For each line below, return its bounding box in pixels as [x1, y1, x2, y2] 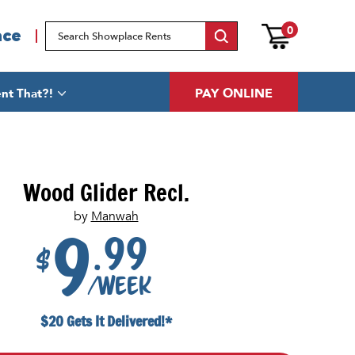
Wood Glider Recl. [22, 176, 189, 209]
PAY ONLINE [195, 85, 273, 102]
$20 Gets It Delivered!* [40, 310, 172, 331]
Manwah [90, 208, 139, 225]
